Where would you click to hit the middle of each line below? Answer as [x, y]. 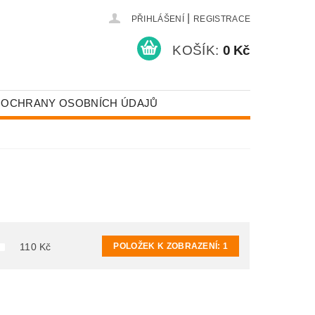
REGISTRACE [222, 19]
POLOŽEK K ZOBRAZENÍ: [168, 246]
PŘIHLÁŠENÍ [157, 19]
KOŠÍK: [196, 50]
